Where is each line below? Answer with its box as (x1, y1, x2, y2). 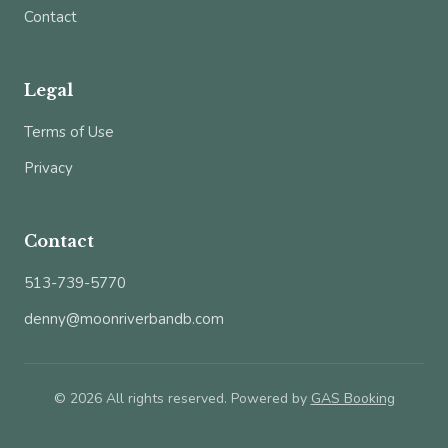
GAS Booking (310, 389, 395, 409)
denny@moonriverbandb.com (24, 309, 224, 330)
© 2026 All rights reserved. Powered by (53, 389, 311, 409)
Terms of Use (24, 122, 114, 143)
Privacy (24, 158, 73, 179)
